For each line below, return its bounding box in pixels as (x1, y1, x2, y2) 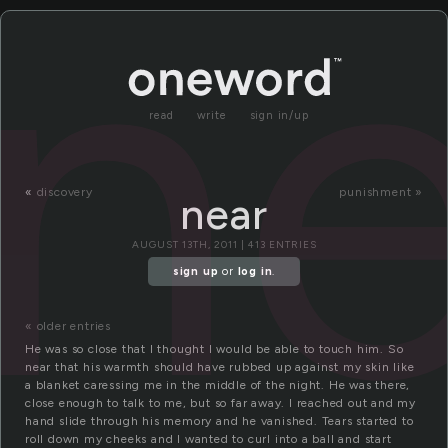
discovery (36, 185, 93, 199)
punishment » (339, 185, 423, 199)
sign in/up (249, 109, 309, 122)
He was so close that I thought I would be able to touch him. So (25, 342, 404, 357)
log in (237, 265, 273, 279)
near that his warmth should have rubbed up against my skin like (25, 360, 415, 375)
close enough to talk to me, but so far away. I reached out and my (25, 396, 416, 411)
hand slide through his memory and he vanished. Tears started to (25, 414, 414, 429)
